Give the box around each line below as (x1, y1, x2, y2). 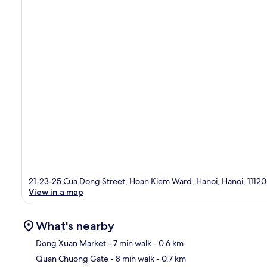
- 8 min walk (108, 253, 154, 264)
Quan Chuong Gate (36, 253, 108, 264)
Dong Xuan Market (36, 237, 106, 249)
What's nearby (36, 218, 114, 233)
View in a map (29, 186, 83, 197)
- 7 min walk (106, 237, 151, 249)
